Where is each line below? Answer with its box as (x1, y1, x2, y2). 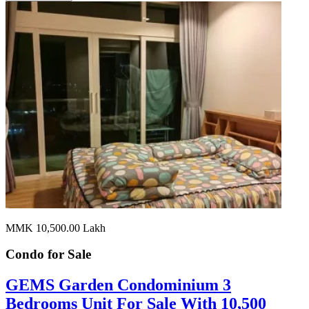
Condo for (6, 247, 68, 262)
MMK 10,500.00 (6, 221, 83, 234)
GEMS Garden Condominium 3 (6, 276, 231, 295)
